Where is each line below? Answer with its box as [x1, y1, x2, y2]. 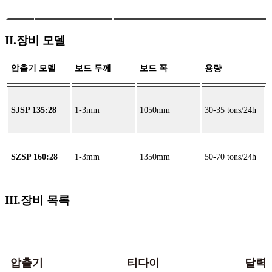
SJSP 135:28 [11, 106, 56, 115]
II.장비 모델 [5, 33, 66, 47]
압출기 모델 [11, 64, 56, 73]
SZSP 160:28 [11, 152, 58, 162]
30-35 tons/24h [205, 106, 256, 115]
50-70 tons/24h [205, 152, 256, 162]
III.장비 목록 [5, 194, 70, 206]
